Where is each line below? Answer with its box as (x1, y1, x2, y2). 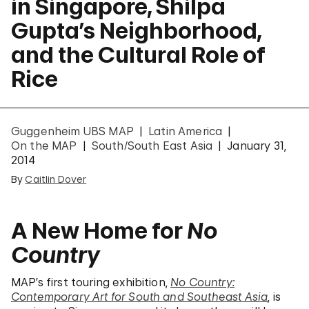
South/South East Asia (91, 139, 213, 152)
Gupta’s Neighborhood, (11, 17, 261, 44)
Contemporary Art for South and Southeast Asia (11, 290, 268, 303)
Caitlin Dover (25, 173, 87, 185)
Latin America (148, 124, 223, 138)
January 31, (227, 139, 287, 152)
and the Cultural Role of (11, 41, 266, 68)
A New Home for (11, 217, 187, 244)
